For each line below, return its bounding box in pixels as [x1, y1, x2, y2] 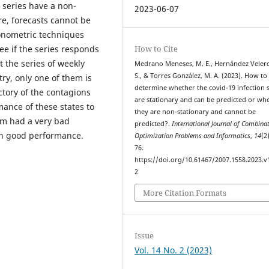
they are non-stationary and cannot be [134, 107, 256, 116]
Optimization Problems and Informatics [134, 131, 251, 140]
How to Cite [134, 43, 178, 54]
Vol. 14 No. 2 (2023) [134, 244, 213, 256]
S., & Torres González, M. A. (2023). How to [134, 71, 268, 80]
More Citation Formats [143, 187, 227, 199]
